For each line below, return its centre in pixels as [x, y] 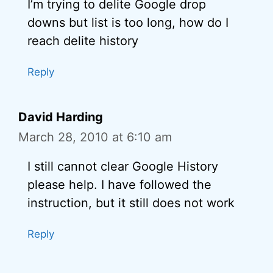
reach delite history [83, 41]
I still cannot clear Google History [123, 166]
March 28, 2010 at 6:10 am [95, 137]
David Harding [61, 117]
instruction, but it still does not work [131, 203]
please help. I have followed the [119, 185]
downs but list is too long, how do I [128, 23]
